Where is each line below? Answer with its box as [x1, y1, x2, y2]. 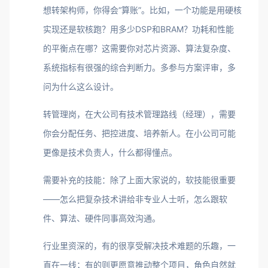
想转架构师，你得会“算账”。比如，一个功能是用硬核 [43, 5, 242, 15]
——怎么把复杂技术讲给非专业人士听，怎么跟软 [43, 194, 227, 204]
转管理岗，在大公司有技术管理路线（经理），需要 [43, 109, 236, 119]
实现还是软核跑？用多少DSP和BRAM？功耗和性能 [43, 24, 234, 34]
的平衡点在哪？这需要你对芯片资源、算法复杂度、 [43, 43, 236, 53]
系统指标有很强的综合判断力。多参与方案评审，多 [43, 62, 236, 72]
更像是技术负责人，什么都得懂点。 [43, 147, 177, 157]
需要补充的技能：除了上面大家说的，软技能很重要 [43, 175, 236, 185]
